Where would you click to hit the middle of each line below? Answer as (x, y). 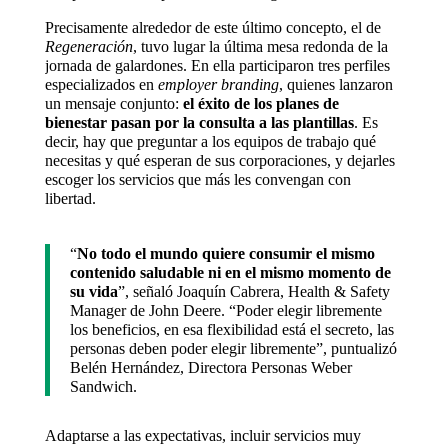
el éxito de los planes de (260, 104)
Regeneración (88, 47)
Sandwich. (103, 387)
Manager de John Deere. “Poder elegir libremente (225, 311)
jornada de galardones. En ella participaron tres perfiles (217, 66)
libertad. (72, 199)
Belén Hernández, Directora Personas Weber (210, 368)
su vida (93, 292)
